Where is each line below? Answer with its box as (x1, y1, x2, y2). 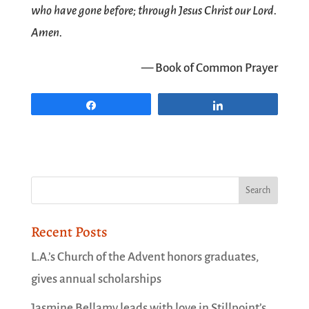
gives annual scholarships (30, 272, 161, 286)
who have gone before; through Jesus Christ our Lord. (30, 4, 277, 17)
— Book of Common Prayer (141, 61, 279, 74)
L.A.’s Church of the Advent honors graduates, (30, 250, 259, 263)
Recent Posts (30, 222, 108, 241)
